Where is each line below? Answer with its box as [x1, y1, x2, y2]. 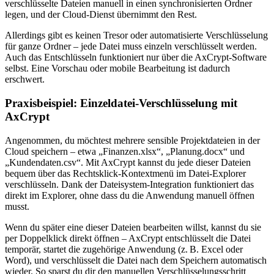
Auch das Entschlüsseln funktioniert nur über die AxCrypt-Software [5, 52, 267, 63]
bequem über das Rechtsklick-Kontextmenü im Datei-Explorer [5, 168, 246, 179]
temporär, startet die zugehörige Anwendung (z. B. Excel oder [5, 243, 243, 254]
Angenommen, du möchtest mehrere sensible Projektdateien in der [5, 135, 260, 146]
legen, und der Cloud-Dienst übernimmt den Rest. [5, 9, 197, 20]
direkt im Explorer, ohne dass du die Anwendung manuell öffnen [5, 190, 254, 201]
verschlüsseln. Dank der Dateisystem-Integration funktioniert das [5, 179, 254, 190]
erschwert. [5, 74, 45, 85]
